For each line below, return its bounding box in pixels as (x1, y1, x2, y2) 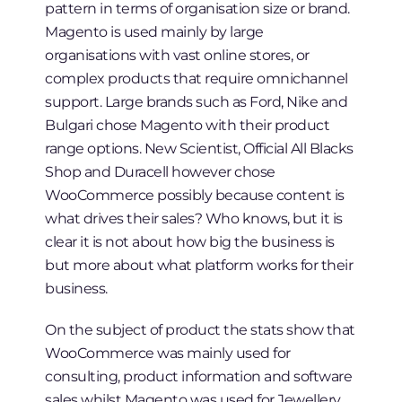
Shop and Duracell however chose (45, 162, 275, 181)
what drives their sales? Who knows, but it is (45, 209, 343, 228)
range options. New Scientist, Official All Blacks (45, 139, 354, 158)
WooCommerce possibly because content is (45, 186, 345, 205)
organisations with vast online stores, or (45, 46, 310, 65)
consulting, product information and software (45, 367, 353, 386)
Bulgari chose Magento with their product (45, 116, 330, 135)
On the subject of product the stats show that (45, 320, 355, 339)
